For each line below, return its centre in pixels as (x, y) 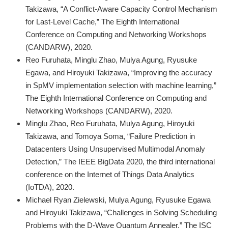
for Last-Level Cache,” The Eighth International (102, 21)
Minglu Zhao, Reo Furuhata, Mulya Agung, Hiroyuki (110, 123)
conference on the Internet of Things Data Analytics (110, 174)
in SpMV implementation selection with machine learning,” (121, 85)
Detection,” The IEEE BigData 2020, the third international (120, 161)
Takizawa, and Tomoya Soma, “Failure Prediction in (110, 136)
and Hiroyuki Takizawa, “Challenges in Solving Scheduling (121, 212)
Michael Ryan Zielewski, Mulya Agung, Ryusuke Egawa (118, 199)
